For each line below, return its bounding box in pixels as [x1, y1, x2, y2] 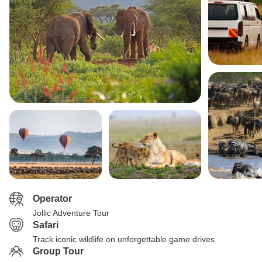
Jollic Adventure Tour [33, 208, 109, 218]
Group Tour [33, 246, 84, 256]
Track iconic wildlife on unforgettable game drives [33, 235, 215, 244]
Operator [33, 194, 72, 204]
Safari [33, 220, 58, 230]
